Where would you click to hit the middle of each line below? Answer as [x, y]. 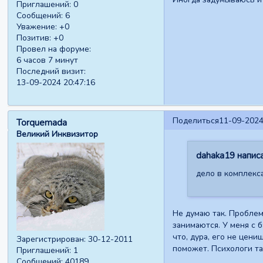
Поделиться [195, 120]
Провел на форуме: [54, 49]
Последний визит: [51, 71]
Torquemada [42, 122]
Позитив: [34, 38]
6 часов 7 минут [48, 60]
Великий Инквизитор [58, 134]
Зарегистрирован [50, 240]
